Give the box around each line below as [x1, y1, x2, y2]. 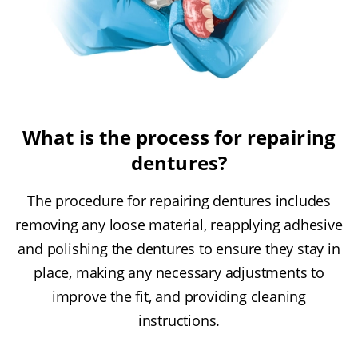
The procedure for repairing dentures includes [27, 191, 331, 211]
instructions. [137, 311, 221, 331]
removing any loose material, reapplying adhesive [15, 215, 343, 235]
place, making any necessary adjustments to [34, 263, 324, 283]
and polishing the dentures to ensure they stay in [18, 239, 340, 259]
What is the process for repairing [22, 124, 336, 151]
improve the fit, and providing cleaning [51, 287, 307, 307]
